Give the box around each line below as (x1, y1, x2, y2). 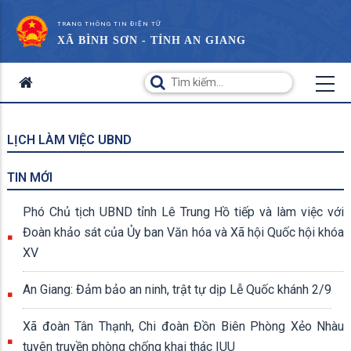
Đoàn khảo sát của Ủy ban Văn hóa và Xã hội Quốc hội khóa (23, 225, 344, 240)
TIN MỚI (7, 170, 52, 185)
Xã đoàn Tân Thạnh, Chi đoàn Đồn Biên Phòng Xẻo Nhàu (23, 319, 344, 334)
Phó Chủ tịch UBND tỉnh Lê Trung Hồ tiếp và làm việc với (23, 204, 344, 219)
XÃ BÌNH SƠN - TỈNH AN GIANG (57, 34, 246, 46)
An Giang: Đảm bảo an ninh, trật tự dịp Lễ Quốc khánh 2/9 (23, 282, 331, 297)
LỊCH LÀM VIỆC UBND (7, 132, 132, 147)
